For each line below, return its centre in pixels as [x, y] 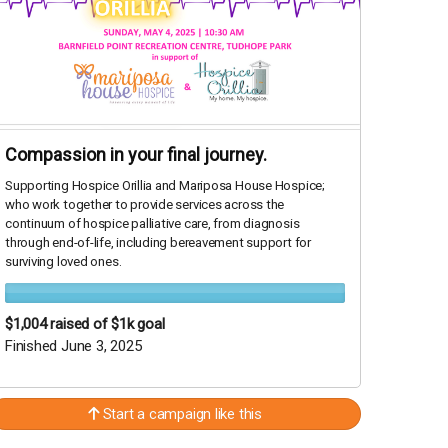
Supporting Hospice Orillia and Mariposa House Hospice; [165, 186]
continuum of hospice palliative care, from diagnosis [152, 224]
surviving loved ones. [63, 262]
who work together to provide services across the [145, 205]
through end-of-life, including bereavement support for [158, 243]
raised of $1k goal [107, 324]
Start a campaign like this [180, 414]
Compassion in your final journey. [136, 155]
